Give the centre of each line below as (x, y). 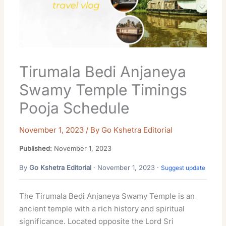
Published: (36, 148)
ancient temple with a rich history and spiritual (102, 208)
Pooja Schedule (74, 108)
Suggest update (183, 167)
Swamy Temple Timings (103, 90)
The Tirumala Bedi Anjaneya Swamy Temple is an (107, 196)
